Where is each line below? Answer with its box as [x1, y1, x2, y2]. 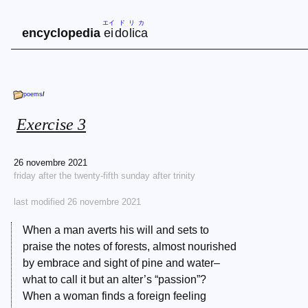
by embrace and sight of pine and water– [23, 257, 220, 269]
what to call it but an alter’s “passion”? [23, 274, 206, 286]
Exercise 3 [16, 115, 86, 134]
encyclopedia [22, 26, 104, 40]
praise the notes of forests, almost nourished [23, 241, 236, 253]
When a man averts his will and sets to [23, 224, 209, 236]
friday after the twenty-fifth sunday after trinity [14, 170, 195, 181]
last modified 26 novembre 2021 [14, 197, 141, 208]
